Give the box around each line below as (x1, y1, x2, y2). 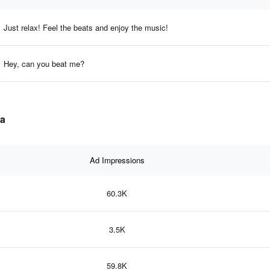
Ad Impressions (89, 154, 145, 166)
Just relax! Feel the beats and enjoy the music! (4, 21, 168, 33)
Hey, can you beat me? (4, 57, 84, 69)
